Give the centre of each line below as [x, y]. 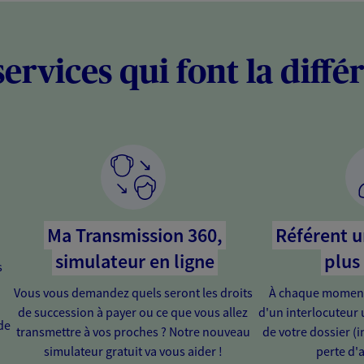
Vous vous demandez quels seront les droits [133, 292]
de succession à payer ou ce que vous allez [133, 312]
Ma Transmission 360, [134, 235]
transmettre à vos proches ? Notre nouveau [133, 331]
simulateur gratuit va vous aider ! [133, 351]
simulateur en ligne [134, 261]
